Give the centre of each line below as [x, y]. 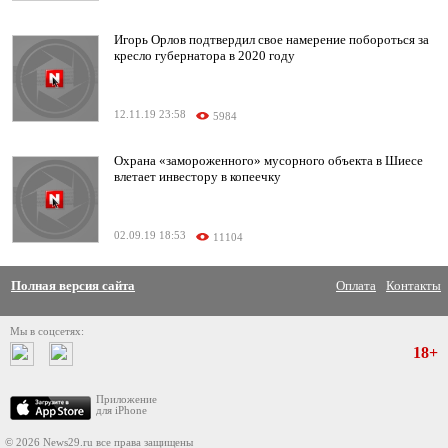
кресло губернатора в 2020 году [204, 56]
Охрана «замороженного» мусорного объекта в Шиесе [268, 161]
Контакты [413, 286]
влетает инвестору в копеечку [197, 177]
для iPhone [121, 411]
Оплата [356, 286]
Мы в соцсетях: [47, 332]
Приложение [126, 400]
